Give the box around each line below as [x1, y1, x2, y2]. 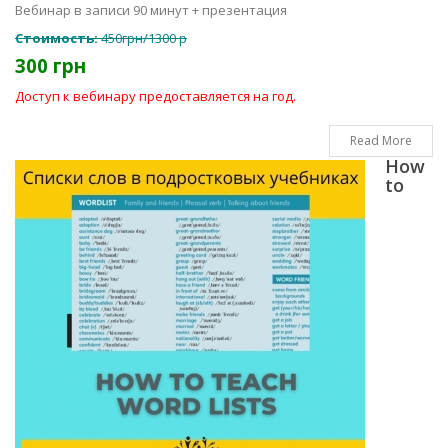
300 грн [15, 53, 86, 78]
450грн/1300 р [101, 29, 187, 47]
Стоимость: [15, 29, 101, 47]
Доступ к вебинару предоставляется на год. [15, 87, 296, 105]
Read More [350, 132, 412, 149]
